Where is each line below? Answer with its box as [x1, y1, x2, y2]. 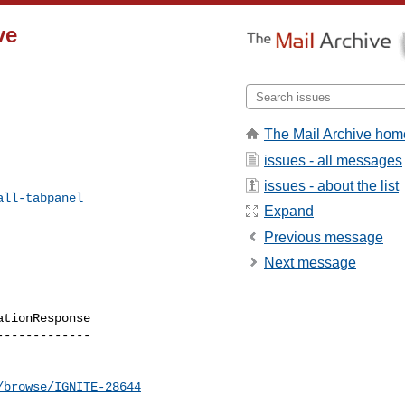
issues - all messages [264, 152, 402, 168]
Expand [264, 203, 314, 220]
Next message [264, 255, 356, 271]
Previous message [264, 229, 383, 245]
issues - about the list [264, 177, 399, 193]
